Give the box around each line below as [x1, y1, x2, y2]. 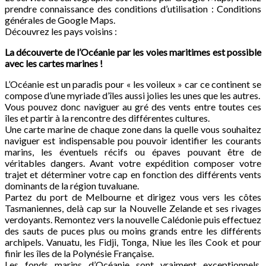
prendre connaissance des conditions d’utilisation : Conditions [5, 3, 261, 15]
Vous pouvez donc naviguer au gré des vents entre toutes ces [5, 101, 261, 113]
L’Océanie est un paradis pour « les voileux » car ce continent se [5, 78, 261, 90]
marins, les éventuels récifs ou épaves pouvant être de [5, 146, 261, 158]
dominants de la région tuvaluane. [5, 180, 139, 192]
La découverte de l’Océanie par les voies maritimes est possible [5, 46, 261, 58]
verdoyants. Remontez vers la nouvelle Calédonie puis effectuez [5, 214, 261, 226]
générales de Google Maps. [5, 14, 115, 26]
